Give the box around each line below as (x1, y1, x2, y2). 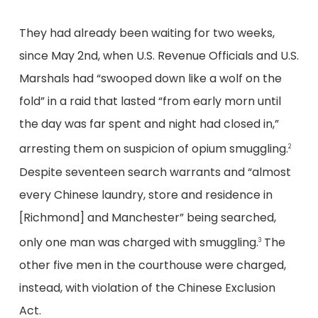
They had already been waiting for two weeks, (18, 25, 275, 42)
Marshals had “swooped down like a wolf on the (18, 70, 282, 87)
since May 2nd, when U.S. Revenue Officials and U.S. (18, 48, 299, 65)
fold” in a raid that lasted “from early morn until (18, 93, 281, 110)
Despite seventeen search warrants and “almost (18, 163, 291, 180)
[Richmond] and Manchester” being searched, (18, 209, 276, 226)
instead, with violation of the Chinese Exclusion (18, 279, 275, 296)
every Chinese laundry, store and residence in (18, 186, 273, 203)
